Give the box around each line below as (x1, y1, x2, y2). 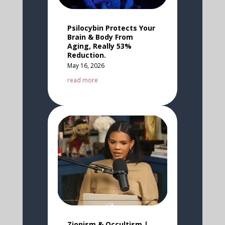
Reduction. (67, 50, 106, 60)
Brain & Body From (67, 32, 133, 42)
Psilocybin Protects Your (67, 23, 155, 33)
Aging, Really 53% (67, 41, 132, 51)
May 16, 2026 (67, 61, 104, 70)
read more (67, 76, 98, 85)
